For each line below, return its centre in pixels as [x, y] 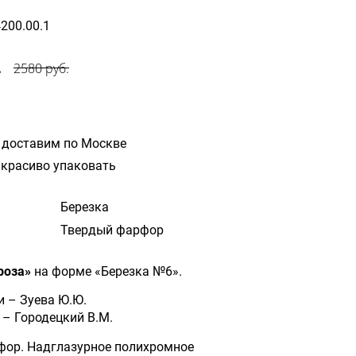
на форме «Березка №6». [108, 271]
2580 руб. [42, 68]
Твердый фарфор [112, 230]
